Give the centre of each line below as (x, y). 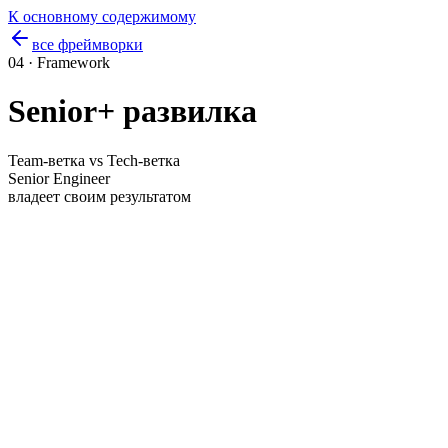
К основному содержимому (102, 16)
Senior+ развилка (132, 111)
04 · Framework (59, 62)
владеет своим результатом (99, 196)
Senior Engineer (59, 178)
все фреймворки (87, 44)
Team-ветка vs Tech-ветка (94, 160)
